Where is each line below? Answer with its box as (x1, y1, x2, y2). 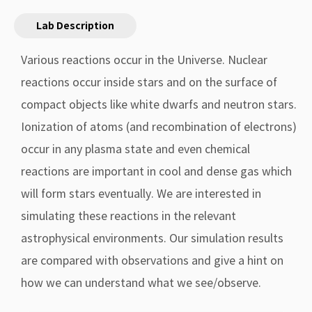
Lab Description (36, 19, 114, 32)
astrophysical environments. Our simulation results (21, 231, 283, 245)
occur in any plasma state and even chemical (21, 142, 250, 156)
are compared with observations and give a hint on (21, 253, 283, 267)
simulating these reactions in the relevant (21, 209, 236, 223)
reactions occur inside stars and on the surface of (21, 75, 277, 89)
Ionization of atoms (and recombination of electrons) (21, 120, 297, 134)
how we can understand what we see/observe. (21, 276, 261, 290)
